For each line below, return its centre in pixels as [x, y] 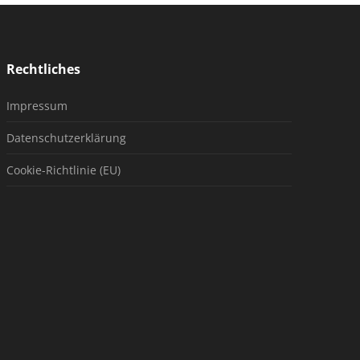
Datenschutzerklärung [66, 138]
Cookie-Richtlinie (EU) [63, 170]
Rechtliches [43, 69]
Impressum [37, 106]
